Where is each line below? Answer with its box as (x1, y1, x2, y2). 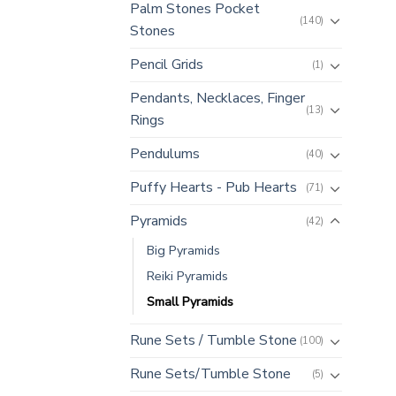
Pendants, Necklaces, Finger (130, 88, 305, 109)
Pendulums (130, 144, 200, 164)
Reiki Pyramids (147, 267, 228, 286)
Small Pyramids (147, 293, 233, 311)
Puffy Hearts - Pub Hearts (130, 178, 297, 198)
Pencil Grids (130, 55, 203, 75)
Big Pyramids (147, 241, 220, 260)
